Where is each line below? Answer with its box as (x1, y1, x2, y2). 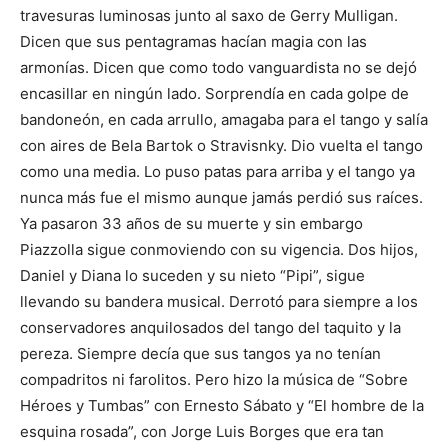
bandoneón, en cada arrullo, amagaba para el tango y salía (20, 110, 428, 130)
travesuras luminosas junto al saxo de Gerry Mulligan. (20, 6, 398, 26)
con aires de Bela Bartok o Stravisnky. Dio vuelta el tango (20, 136, 423, 156)
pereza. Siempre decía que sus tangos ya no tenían (20, 344, 381, 364)
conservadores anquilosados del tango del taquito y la (20, 318, 401, 338)
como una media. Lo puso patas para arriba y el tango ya (20, 162, 415, 182)
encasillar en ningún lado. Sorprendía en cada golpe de (20, 84, 409, 104)
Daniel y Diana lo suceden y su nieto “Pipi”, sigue (20, 266, 365, 286)
